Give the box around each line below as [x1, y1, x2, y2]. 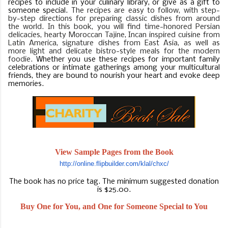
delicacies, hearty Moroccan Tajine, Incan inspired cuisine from [8, 31, 220, 39]
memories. [8, 79, 44, 88]
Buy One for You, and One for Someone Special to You [20, 202, 208, 211]
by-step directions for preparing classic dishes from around [8, 14, 220, 23]
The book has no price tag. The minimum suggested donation [9, 177, 219, 186]
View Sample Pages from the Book [54, 147, 174, 156]
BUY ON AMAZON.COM [73, 211, 155, 219]
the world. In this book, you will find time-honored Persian [8, 22, 220, 31]
